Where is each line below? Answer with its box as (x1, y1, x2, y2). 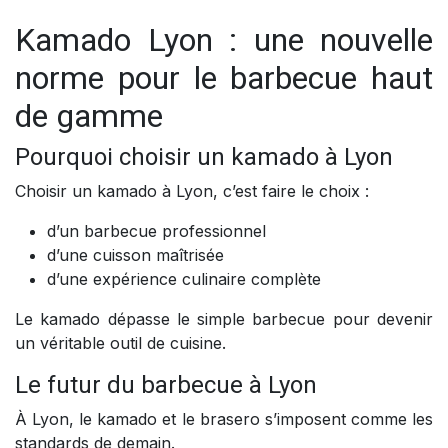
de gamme (15, 97, 163, 136)
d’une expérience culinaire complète (47, 269, 321, 290)
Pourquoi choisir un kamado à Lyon (15, 143, 393, 172)
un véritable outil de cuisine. (15, 333, 226, 354)
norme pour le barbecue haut (15, 59, 433, 98)
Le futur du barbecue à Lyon (15, 371, 317, 400)
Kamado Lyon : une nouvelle (15, 21, 433, 60)
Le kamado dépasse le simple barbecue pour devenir (15, 309, 433, 330)
